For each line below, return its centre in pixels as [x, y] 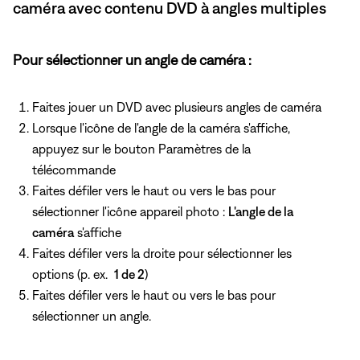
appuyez [57, 148]
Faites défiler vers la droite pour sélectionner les [162, 253]
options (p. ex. [73, 274]
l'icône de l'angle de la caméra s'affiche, [185, 127]
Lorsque [56, 127]
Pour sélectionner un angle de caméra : [132, 59]
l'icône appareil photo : [165, 211]
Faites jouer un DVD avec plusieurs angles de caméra [177, 106]
